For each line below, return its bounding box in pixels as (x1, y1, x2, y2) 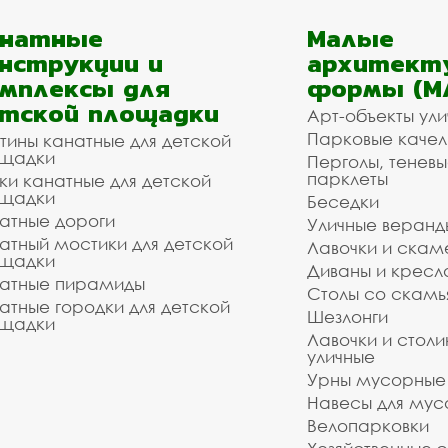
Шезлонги (307, 306, 388, 327)
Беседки (307, 191, 379, 212)
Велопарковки (307, 415, 429, 436)
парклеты (307, 168, 388, 189)
